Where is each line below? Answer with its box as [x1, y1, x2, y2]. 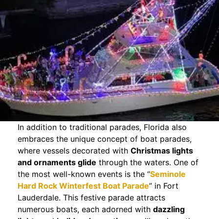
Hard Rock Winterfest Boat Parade [17, 181, 149, 191]
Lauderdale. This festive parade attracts [17, 193, 165, 203]
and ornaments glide [17, 157, 96, 168]
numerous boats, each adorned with [17, 204, 153, 215]
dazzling [153, 204, 185, 215]
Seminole [150, 169, 186, 179]
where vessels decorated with [17, 146, 131, 156]
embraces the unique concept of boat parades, [17, 134, 192, 144]
